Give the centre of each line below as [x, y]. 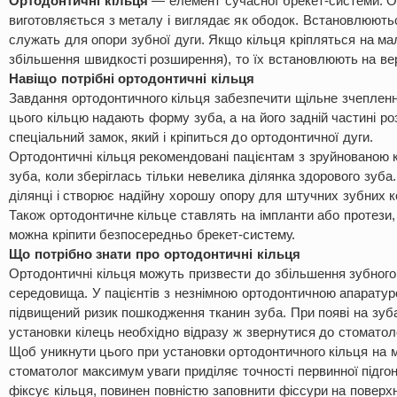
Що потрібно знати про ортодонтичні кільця [155, 254]
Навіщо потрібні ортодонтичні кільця [132, 78]
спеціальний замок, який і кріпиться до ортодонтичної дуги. [191, 137]
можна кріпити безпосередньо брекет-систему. [152, 234]
